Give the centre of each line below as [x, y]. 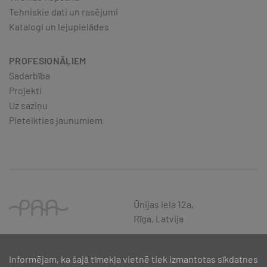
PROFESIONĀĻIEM [48, 61]
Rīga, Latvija [159, 219]
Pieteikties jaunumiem [56, 120]
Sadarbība [30, 76]
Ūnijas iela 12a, [164, 204]
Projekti [25, 91]
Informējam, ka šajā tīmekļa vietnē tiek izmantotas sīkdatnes [133, 259]
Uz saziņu [28, 105]
